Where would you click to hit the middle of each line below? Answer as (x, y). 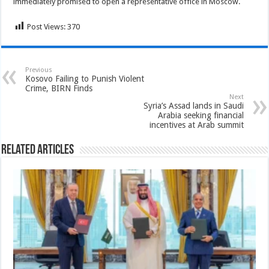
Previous (39, 70)
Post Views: (47, 26)
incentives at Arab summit (196, 125)
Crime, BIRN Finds (59, 88)
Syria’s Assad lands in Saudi (193, 105)
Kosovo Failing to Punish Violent (85, 78)
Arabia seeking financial (201, 115)
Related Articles (38, 150)
